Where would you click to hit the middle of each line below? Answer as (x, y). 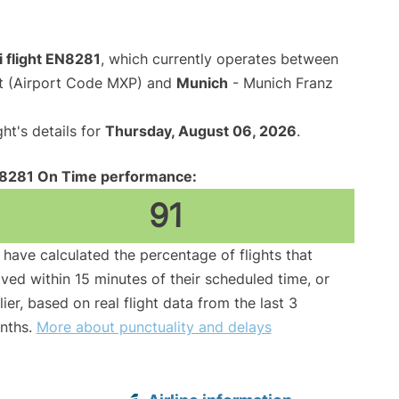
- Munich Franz (281, 83)
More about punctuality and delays (154, 327)
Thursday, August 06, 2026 (201, 131)
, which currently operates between (220, 59)
